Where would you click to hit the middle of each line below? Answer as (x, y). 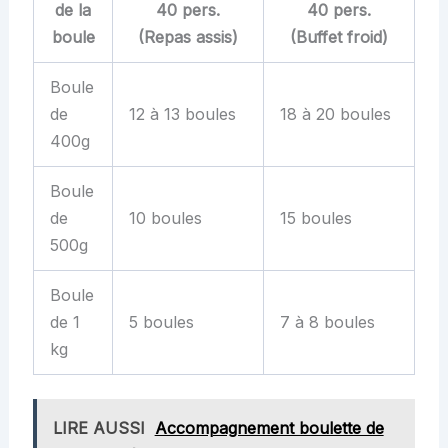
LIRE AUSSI (98, 427)
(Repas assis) (188, 36)
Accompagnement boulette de (269, 427)
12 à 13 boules (182, 113)
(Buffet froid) (339, 36)
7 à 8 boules (327, 321)
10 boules (165, 217)
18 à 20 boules (335, 113)
